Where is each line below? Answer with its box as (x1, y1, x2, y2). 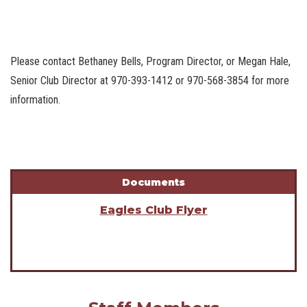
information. (10, 93, 60, 107)
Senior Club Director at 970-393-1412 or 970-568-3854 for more (10, 74, 289, 88)
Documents (122, 176, 185, 189)
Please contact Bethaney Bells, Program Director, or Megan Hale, (10, 55, 291, 69)
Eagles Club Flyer (99, 204, 208, 217)
